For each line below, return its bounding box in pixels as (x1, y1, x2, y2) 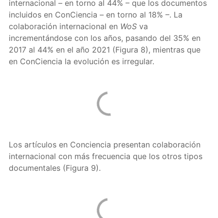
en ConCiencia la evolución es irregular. (8, 56, 154, 66)
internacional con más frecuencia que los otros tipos (8, 151, 202, 161)
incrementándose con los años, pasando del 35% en (8, 33, 200, 43)
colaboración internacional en (8, 21, 120, 31)
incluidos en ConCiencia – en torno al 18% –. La (8, 10, 182, 19)
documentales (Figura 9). (8, 163, 101, 173)
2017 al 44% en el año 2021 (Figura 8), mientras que (8, 45, 200, 54)
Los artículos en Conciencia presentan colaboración (8, 140, 200, 149)
